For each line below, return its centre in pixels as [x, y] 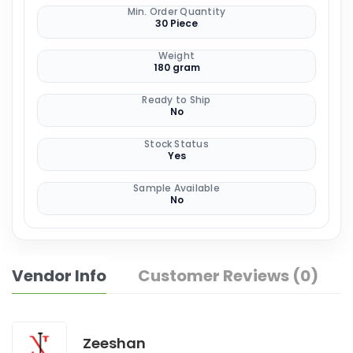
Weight [176, 55]
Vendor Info [59, 275]
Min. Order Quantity [176, 11]
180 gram [176, 67]
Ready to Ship [176, 99]
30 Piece [176, 23]
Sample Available [176, 188]
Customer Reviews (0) [228, 275]
